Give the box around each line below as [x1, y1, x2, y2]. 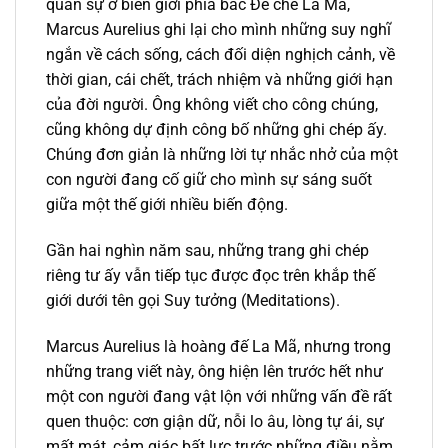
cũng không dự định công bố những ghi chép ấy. [46, 119, 387, 139]
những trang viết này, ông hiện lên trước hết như [46, 361, 383, 381]
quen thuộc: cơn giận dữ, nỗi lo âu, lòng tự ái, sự [46, 411, 384, 431]
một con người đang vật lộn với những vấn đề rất [46, 386, 392, 406]
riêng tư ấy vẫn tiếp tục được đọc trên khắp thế [46, 265, 375, 285]
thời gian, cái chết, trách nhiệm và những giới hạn [46, 69, 393, 89]
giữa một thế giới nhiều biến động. [46, 194, 288, 214]
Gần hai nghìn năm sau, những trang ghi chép [46, 240, 369, 260]
